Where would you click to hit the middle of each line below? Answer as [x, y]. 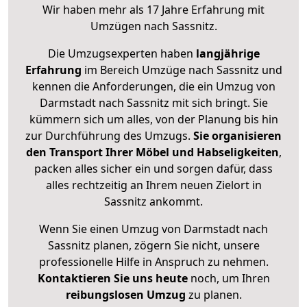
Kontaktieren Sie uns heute [112, 279]
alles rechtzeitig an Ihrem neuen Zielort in [153, 185]
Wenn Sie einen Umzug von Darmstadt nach [153, 229]
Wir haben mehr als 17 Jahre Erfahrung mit [153, 10]
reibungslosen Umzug [125, 295]
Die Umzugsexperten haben [122, 54]
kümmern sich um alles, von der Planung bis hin [153, 120]
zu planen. [213, 295]
